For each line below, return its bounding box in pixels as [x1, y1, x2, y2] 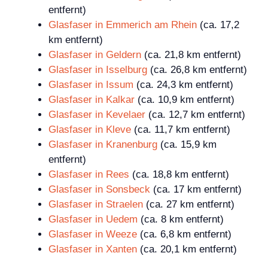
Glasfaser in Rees [48, 169, 129, 181]
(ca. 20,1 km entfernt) [137, 243, 237, 255]
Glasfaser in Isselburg [48, 64, 147, 76]
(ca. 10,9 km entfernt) [135, 94, 234, 106]
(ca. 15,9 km [157, 139, 217, 151]
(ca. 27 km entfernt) [143, 199, 234, 211]
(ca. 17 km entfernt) [150, 184, 242, 196]
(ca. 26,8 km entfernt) [147, 64, 247, 76]
